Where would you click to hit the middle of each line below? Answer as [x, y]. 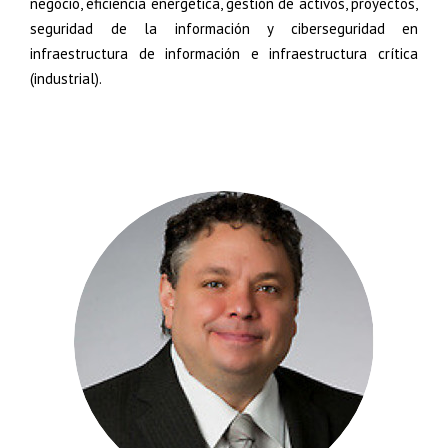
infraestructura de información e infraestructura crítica [224, 53]
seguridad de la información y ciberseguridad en [224, 28]
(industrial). [66, 78]
